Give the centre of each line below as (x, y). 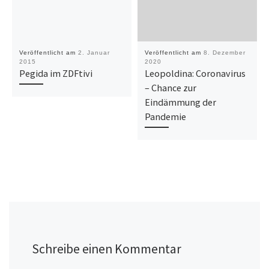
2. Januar (94, 53)
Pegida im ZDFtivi (56, 74)
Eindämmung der (180, 102)
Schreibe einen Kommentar (106, 249)
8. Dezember (224, 53)
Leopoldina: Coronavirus (195, 74)
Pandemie (165, 117)
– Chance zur (170, 88)
